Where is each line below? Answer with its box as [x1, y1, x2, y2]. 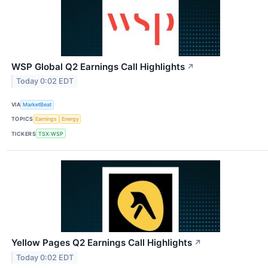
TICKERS [11, 130, 36, 137]
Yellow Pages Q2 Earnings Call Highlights [11, 237, 192, 249]
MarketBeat [23, 101, 52, 108]
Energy [61, 115, 79, 123]
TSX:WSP [38, 130, 63, 137]
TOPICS [11, 115, 33, 123]
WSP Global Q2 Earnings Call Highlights [11, 60, 185, 72]
